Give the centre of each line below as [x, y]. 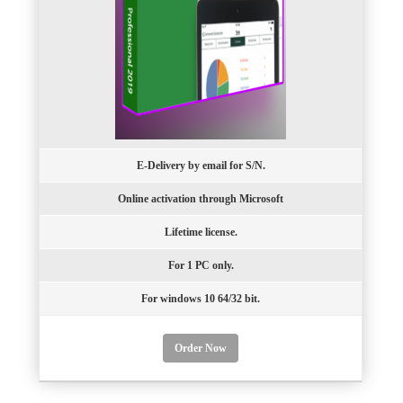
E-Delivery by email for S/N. [201, 166]
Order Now [201, 349]
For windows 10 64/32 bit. [201, 299]
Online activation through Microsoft [201, 199]
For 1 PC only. [201, 266]
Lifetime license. [201, 233]
